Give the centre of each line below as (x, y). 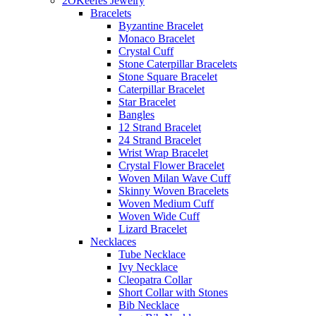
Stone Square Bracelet (168, 77)
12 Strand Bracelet (160, 128)
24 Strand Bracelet (160, 140)
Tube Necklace (152, 255)
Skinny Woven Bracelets (174, 191)
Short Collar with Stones (173, 293)
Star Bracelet (147, 102)
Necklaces (113, 242)
